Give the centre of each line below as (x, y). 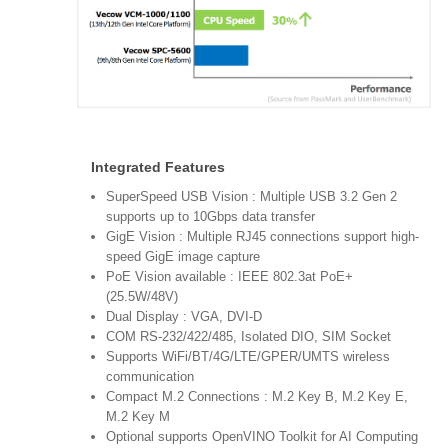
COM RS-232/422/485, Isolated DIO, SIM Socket (248, 336)
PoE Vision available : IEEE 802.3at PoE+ (229, 276)
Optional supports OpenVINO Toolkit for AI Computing (266, 436)
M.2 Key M (144, 416)
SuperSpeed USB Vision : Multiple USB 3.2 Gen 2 (251, 196)
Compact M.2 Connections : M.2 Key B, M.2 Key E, (257, 396)
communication (150, 376)
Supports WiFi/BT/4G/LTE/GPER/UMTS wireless (248, 356)
